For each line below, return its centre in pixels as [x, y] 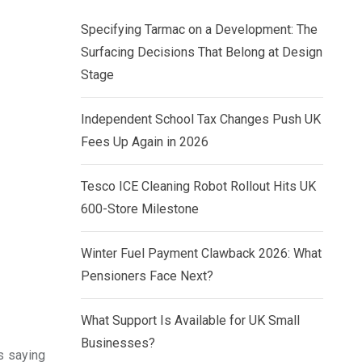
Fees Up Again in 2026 [145, 142]
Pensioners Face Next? [147, 276]
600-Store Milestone [140, 209]
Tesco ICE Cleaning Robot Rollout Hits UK [198, 187]
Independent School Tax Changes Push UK [201, 120]
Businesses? [118, 343]
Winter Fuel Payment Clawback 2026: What [201, 254]
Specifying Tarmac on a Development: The [199, 30]
